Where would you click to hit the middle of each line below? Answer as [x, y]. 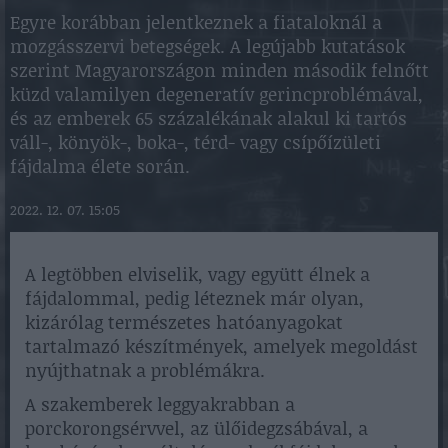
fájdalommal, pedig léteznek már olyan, [194, 297]
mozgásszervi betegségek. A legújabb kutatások [207, 45]
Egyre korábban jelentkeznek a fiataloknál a [196, 21]
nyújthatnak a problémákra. [145, 369]
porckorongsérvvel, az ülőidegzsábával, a [196, 427]
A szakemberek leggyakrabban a [160, 403]
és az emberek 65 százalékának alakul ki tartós [208, 117]
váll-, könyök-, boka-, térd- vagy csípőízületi [195, 141]
